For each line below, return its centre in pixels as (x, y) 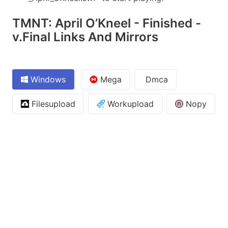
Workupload (129, 104)
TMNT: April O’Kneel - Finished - (107, 23)
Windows (47, 79)
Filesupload (52, 104)
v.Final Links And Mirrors (85, 37)
